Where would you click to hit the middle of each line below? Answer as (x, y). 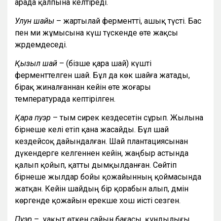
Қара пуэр (33, 118)
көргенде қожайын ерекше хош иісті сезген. (99, 201)
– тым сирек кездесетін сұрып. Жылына (127, 118)
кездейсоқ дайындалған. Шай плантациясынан (101, 142)
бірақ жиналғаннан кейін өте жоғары (83, 87)
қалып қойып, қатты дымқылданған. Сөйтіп (96, 165)
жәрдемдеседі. (41, 45)
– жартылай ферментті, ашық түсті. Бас (129, 21)
